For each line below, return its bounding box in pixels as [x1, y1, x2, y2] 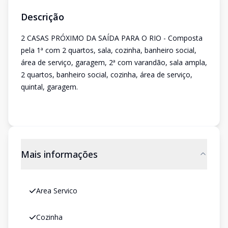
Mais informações [21, 148, 98, 160]
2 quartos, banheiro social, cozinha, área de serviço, [21, 70, 192, 79]
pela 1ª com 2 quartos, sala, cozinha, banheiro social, [21, 45, 196, 55]
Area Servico [36, 186, 77, 195]
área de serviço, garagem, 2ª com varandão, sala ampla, [21, 58, 207, 67]
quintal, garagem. [21, 82, 78, 92]
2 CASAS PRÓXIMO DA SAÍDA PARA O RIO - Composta [21, 33, 203, 43]
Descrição [21, 11, 64, 23]
